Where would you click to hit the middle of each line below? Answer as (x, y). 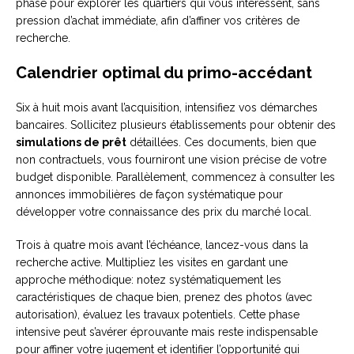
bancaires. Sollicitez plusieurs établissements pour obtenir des (176, 125)
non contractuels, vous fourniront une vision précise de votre (171, 160)
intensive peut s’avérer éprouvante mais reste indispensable (167, 332)
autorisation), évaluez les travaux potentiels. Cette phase (158, 315)
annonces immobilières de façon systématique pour (149, 195)
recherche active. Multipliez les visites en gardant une (152, 263)
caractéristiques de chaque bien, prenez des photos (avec (164, 298)
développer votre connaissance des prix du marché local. (164, 212)
